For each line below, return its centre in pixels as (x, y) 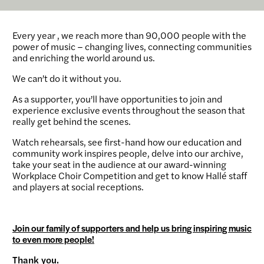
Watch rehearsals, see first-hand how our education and (127, 141)
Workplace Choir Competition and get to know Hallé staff (130, 175)
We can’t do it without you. (67, 78)
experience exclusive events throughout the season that (129, 110)
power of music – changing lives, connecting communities (132, 46)
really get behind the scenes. (72, 121)
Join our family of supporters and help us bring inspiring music (132, 227)
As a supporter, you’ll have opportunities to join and (117, 98)
